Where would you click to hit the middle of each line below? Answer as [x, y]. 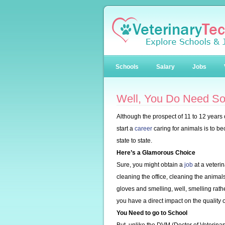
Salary [165, 67]
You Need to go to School [152, 213]
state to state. [134, 141]
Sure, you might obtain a [150, 165]
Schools [127, 67]
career [143, 129]
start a [126, 129]
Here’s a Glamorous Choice [156, 153]
